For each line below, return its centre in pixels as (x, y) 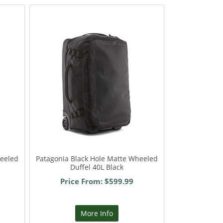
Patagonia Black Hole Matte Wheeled (97, 159)
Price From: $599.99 (97, 181)
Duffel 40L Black (97, 167)
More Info (97, 214)
